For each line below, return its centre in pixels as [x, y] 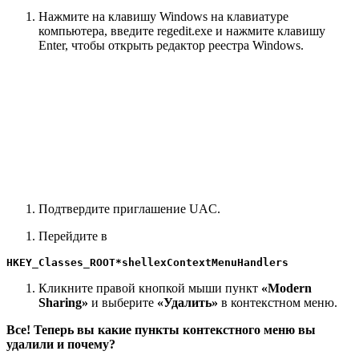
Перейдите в [73, 236]
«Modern [286, 288]
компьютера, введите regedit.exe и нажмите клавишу [182, 31]
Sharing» [63, 303]
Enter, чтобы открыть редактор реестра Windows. [171, 46]
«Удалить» [188, 303]
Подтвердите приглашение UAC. [129, 209]
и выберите [123, 303]
